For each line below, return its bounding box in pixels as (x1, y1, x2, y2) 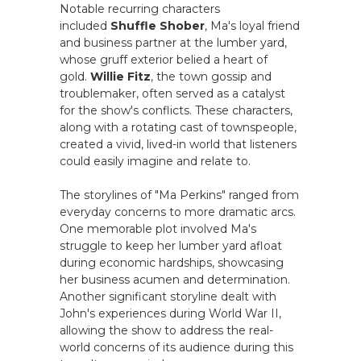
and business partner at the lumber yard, (60, 35, 287, 50)
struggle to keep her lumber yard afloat (60, 239, 282, 253)
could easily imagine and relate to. (60, 154, 251, 168)
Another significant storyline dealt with (60, 289, 276, 304)
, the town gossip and (151, 69, 272, 84)
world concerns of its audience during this (60, 340, 293, 355)
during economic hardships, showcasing (60, 255, 284, 270)
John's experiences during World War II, (60, 306, 281, 321)
